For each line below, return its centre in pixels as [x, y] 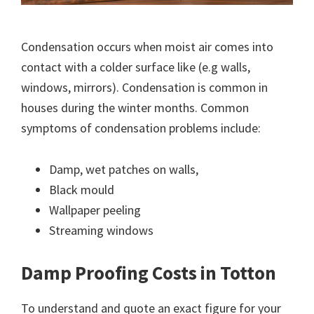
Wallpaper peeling [95, 210]
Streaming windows [101, 230]
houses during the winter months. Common [135, 107]
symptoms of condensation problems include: [141, 128]
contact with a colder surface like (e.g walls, [136, 67]
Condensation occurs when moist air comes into [147, 46]
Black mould [82, 189]
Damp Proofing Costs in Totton [149, 272]
